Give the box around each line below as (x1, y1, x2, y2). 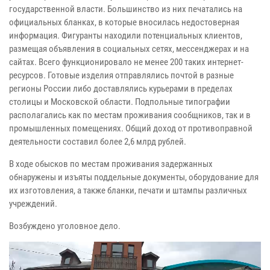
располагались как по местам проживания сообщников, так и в (9, 109, 251, 121)
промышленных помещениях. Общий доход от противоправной (9, 122, 253, 134)
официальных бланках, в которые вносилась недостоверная (9, 16, 239, 28)
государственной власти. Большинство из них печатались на (9, 3, 242, 14)
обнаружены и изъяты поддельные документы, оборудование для (9, 171, 259, 183)
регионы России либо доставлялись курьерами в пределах (9, 83, 233, 94)
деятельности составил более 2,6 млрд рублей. (9, 136, 186, 147)
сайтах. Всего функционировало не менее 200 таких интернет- (9, 56, 243, 67)
